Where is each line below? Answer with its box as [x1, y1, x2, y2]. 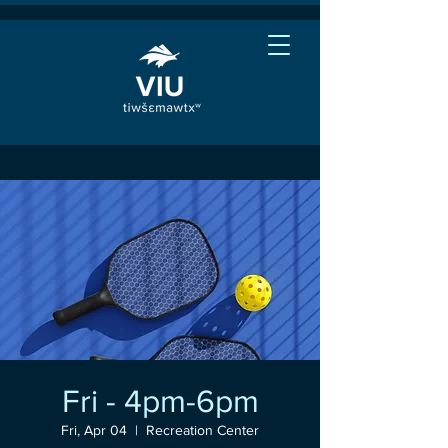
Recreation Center [146, 422, 259, 438]
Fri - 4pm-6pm [61, 383, 259, 418]
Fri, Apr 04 [61, 422, 127, 438]
